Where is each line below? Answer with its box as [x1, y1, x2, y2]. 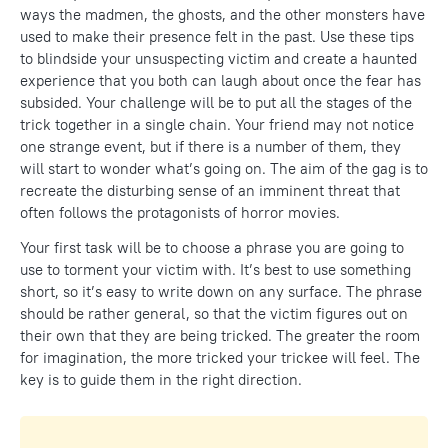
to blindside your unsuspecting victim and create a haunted [20, 48, 417, 68]
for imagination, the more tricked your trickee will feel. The [20, 347, 420, 367]
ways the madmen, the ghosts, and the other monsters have [20, 4, 425, 24]
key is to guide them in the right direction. [20, 369, 302, 389]
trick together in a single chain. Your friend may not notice [20, 114, 414, 134]
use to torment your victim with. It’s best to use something [20, 259, 411, 279]
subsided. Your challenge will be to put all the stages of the [20, 92, 412, 112]
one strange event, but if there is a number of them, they [20, 136, 401, 156]
